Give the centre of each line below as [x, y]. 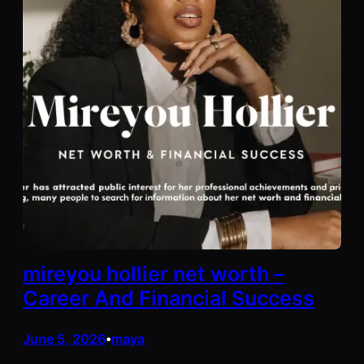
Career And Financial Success [169, 298]
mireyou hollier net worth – [154, 273]
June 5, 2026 [64, 339]
